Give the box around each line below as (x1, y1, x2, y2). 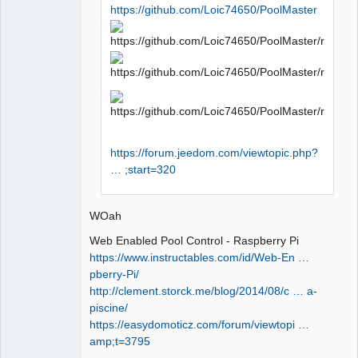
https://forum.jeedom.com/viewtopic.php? (110, 146, 319, 160)
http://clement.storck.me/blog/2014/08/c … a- (89, 284, 317, 297)
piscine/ (89, 300, 128, 314)
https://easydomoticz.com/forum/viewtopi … (89, 317, 309, 331)
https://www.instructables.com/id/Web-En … (89, 250, 309, 264)
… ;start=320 (110, 163, 177, 177)
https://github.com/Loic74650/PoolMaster (110, 3, 318, 17)
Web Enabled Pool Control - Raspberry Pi (89, 233, 299, 247)
